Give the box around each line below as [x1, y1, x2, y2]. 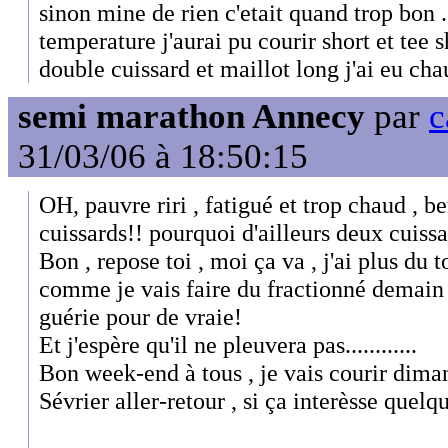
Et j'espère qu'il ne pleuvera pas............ [39, 331, 417, 359]
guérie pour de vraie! [39, 303, 242, 331]
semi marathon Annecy [18, 97, 365, 136]
